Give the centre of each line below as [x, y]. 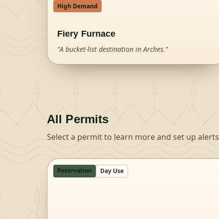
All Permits [78, 119]
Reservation [75, 170]
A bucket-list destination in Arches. [112, 49]
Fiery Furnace [87, 34]
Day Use [112, 171]
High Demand [77, 6]
